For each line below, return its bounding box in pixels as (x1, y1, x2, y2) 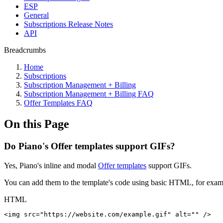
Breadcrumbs (4, 46, 46, 54)
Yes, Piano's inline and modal (4, 161, 98, 170)
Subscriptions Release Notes (24, 20, 113, 28)
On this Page (4, 117, 69, 130)
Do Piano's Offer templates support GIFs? (4, 140, 175, 151)
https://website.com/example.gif (44, 210, 167, 218)
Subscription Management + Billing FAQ (24, 90, 154, 98)
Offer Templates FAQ (24, 99, 93, 107)
